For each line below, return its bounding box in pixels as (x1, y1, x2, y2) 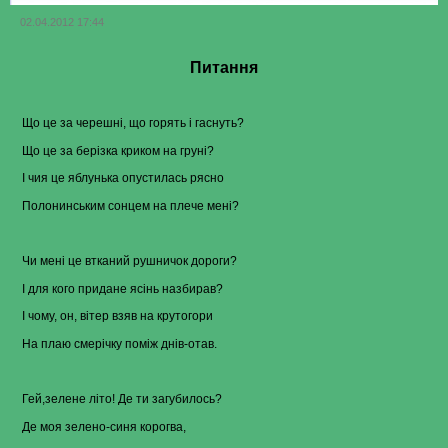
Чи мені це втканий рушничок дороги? (22, 254, 237, 269)
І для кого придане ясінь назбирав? (22, 281, 223, 296)
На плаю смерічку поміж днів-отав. (22, 336, 217, 351)
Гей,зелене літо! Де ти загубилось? (22, 392, 222, 407)
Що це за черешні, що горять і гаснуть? (22, 116, 244, 131)
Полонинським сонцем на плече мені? (22, 198, 239, 213)
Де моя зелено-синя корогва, (22, 419, 186, 434)
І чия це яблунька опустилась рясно (22, 171, 224, 186)
